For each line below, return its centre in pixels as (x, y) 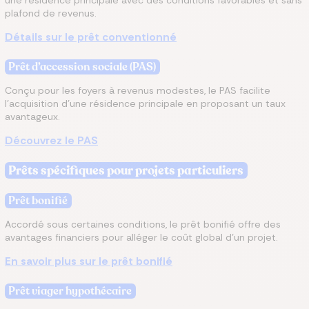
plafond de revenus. (51, 13)
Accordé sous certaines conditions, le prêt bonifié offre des (143, 224)
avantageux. (32, 117)
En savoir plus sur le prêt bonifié (89, 261)
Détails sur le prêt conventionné (91, 37)
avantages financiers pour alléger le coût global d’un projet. (141, 237)
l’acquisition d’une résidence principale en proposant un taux (145, 103)
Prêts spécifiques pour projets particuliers (126, 170)
